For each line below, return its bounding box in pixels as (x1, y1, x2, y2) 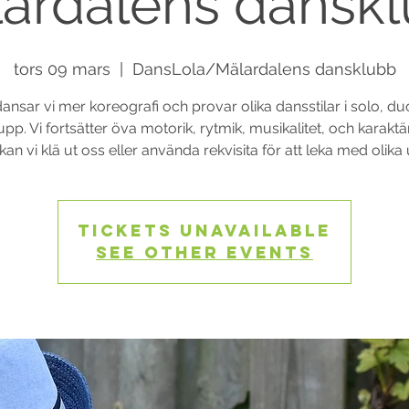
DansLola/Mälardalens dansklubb (131, 59, 396, 79)
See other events (96, 242, 313, 263)
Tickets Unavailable (78, 220, 331, 241)
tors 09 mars (13, 59, 110, 79)
